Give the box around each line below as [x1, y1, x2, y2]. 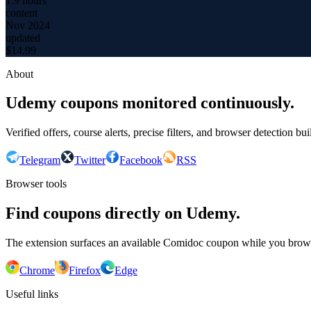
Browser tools [6, 178, 67, 190]
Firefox [69, 264, 101, 277]
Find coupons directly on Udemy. [6, 204, 240, 223]
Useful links [6, 288, 58, 301]
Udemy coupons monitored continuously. [6, 94, 294, 112]
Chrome [19, 264, 55, 277]
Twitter [74, 154, 106, 167]
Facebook [119, 154, 162, 167]
